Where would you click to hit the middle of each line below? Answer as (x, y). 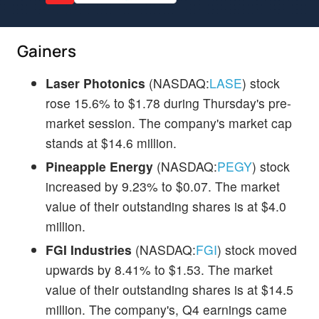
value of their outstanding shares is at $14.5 (169, 289)
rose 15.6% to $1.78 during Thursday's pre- (168, 103)
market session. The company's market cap (169, 122)
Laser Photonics (95, 83)
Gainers (47, 51)
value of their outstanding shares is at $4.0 (166, 206)
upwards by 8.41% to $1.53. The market (159, 269)
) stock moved (257, 249)
